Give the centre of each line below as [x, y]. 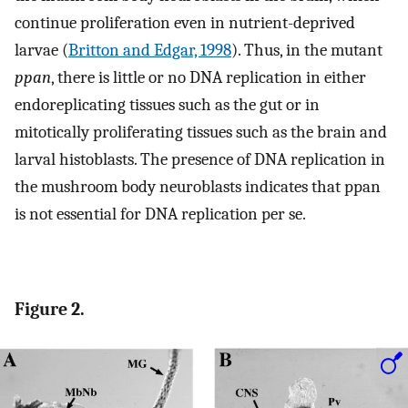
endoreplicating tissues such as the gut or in [167, 105]
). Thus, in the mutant [307, 51]
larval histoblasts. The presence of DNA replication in [200, 160]
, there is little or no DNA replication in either [209, 78]
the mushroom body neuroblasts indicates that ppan [198, 187]
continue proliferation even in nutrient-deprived [185, 23]
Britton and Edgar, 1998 [150, 51]
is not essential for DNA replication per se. [160, 214]
